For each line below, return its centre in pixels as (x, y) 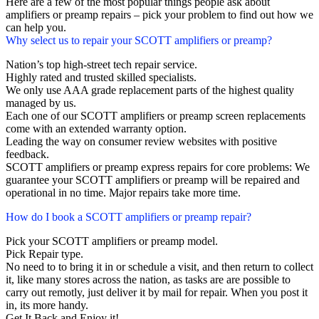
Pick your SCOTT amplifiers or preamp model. (112, 241)
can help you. (36, 28)
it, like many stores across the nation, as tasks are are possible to (148, 280)
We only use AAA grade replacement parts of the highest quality (150, 90)
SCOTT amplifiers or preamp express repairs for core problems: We (158, 167)
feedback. (27, 155)
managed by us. (41, 103)
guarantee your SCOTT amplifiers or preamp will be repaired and (153, 180)
